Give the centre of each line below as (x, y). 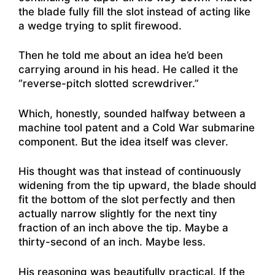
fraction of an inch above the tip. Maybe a (123, 228)
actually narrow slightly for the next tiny (118, 214)
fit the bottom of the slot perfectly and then (127, 200)
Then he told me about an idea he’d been (121, 56)
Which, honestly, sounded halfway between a (132, 113)
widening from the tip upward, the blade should (137, 186)
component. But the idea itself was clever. (123, 141)
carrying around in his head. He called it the (128, 70)
